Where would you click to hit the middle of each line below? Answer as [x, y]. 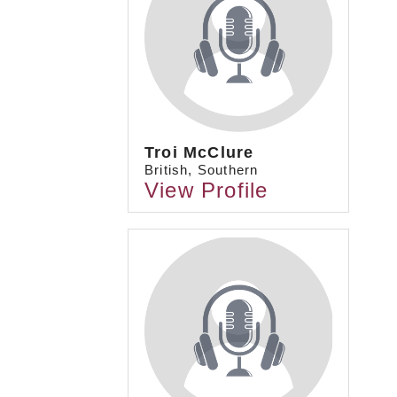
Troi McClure [199, 153]
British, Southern [202, 170]
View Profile [206, 191]
